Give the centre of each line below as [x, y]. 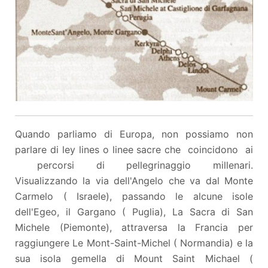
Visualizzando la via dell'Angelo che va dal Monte [134, 180]
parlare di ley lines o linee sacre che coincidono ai [134, 149]
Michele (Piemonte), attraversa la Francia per [134, 227]
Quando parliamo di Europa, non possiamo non [134, 134]
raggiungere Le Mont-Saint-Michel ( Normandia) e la [134, 243]
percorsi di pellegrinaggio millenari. [134, 165]
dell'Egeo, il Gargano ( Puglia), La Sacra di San [134, 211]
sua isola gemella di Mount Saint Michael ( [134, 258]
